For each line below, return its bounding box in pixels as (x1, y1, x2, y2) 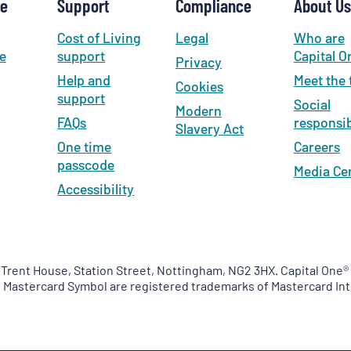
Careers (293, 138, 340, 155)
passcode (57, 156, 115, 173)
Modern (175, 102, 223, 119)
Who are (293, 29, 345, 46)
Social (293, 96, 331, 113)
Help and (57, 71, 111, 89)
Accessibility (57, 180, 135, 197)
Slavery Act (175, 120, 244, 137)
